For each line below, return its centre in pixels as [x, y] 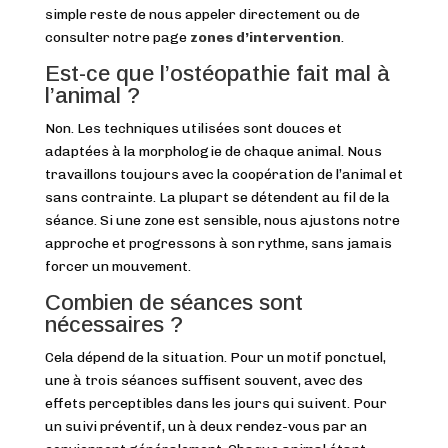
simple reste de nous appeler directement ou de [202, 15]
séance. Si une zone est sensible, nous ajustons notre [222, 221]
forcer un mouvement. [117, 267]
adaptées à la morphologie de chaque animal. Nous [213, 152]
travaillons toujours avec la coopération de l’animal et [223, 175]
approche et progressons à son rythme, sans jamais [218, 244]
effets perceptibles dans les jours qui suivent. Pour [215, 404]
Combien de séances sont [173, 303]
